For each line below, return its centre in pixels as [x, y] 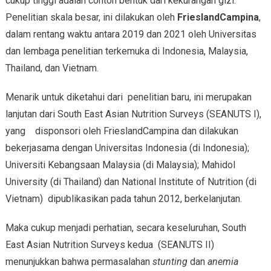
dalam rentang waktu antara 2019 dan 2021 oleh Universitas [131, 34]
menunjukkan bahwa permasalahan [79, 261]
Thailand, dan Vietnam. [52, 68]
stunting [170, 261]
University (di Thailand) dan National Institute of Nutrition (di [131, 181]
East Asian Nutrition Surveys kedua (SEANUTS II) [109, 244]
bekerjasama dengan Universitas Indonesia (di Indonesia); [127, 148]
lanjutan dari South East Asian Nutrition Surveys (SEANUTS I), [133, 114]
